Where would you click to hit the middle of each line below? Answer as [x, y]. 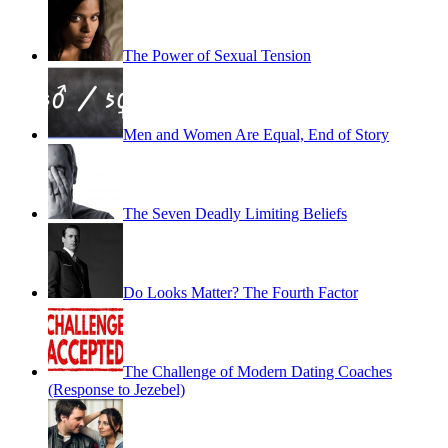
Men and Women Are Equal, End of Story [256, 134]
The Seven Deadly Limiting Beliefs [235, 213]
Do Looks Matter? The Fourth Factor [240, 292]
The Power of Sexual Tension [217, 55]
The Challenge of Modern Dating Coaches [257, 371]
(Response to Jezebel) [116, 389]
